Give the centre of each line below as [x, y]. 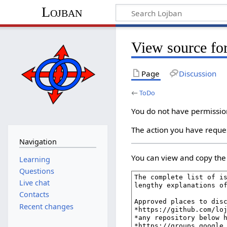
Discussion [197, 73]
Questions [36, 171]
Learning [34, 159]
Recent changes [46, 206]
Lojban [62, 12]
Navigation [38, 142]
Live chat [34, 183]
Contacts [34, 195]
